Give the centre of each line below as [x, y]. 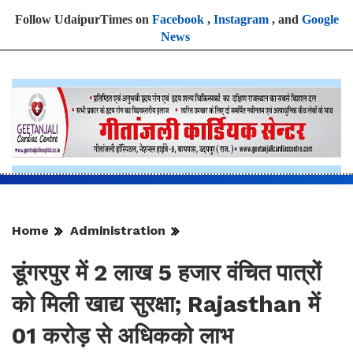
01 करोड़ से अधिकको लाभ [123, 336]
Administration [118, 231]
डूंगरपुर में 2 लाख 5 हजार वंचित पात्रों [167, 273]
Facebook [178, 20]
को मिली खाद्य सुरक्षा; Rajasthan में [166, 305]
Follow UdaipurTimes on [83, 20]
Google [320, 20]
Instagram [241, 20]
